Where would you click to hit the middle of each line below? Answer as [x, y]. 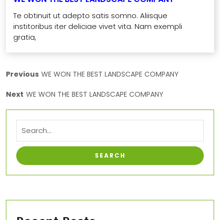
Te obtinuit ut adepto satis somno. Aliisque [90, 16]
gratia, [25, 37]
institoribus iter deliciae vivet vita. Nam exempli [98, 27]
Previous [22, 74]
